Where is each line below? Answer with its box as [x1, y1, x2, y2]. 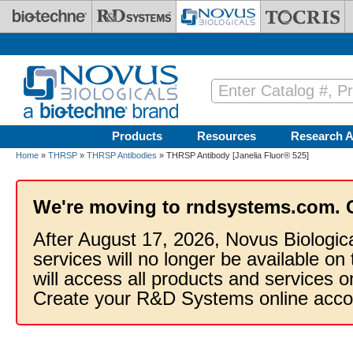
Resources [197, 129, 256, 143]
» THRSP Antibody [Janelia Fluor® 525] [157, 150, 309, 160]
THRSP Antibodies [87, 150, 157, 160]
